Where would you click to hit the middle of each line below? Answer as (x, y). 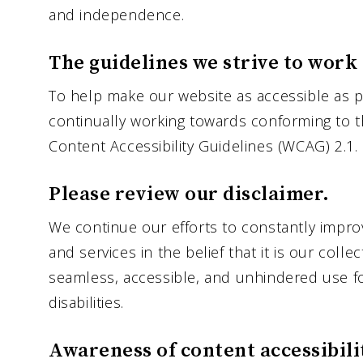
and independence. (117, 15)
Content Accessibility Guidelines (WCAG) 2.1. (203, 146)
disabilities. (86, 303)
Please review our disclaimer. (189, 195)
